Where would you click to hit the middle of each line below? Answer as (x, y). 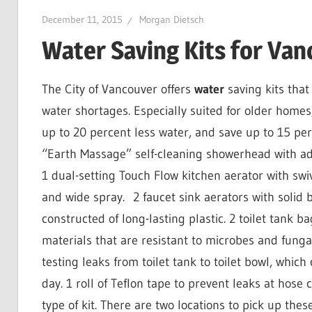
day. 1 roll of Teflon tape (106, 284)
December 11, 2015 (82, 19)
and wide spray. (83, 197)
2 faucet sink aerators (190, 197)
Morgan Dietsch (171, 19)
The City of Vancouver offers (118, 89)
